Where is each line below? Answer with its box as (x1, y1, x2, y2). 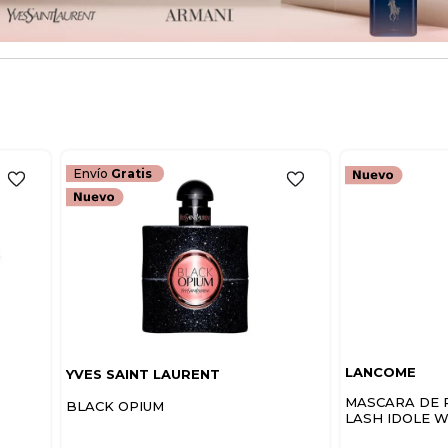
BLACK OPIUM (65, 398, 164, 415)
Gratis (110, 165, 152, 181)
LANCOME (345, 363, 416, 380)
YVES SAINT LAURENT (65, 365, 220, 382)
